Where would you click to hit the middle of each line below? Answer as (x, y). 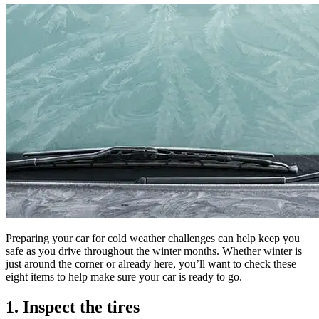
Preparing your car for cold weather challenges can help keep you (153, 238)
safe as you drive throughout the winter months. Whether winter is (154, 251)
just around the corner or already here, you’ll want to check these (151, 263)
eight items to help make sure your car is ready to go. (124, 276)
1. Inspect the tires (73, 307)
